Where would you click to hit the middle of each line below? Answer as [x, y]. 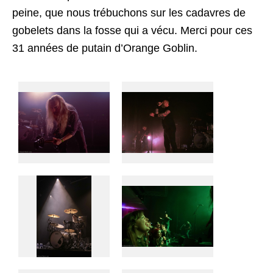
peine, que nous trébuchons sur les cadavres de [129, 12]
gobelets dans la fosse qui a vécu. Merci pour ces [132, 30]
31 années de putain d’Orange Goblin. [105, 48]
